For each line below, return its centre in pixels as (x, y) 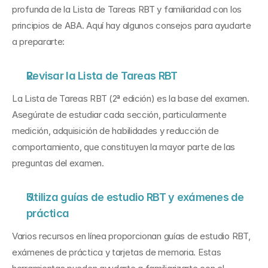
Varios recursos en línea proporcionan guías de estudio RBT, (131, 236)
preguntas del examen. (58, 163)
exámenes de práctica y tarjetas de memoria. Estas (117, 252)
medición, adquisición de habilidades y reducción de (115, 131)
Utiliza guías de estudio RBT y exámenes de (135, 197)
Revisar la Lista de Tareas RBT (102, 76)
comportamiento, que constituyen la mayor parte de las (124, 147)
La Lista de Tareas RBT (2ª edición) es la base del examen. (131, 98)
